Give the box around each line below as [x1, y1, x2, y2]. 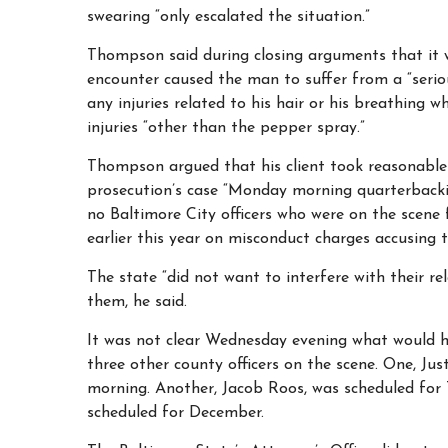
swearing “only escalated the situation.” [87, 9, 370, 25]
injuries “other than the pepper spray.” [87, 120, 365, 136]
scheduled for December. [87, 405, 264, 421]
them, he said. [87, 294, 187, 310]
